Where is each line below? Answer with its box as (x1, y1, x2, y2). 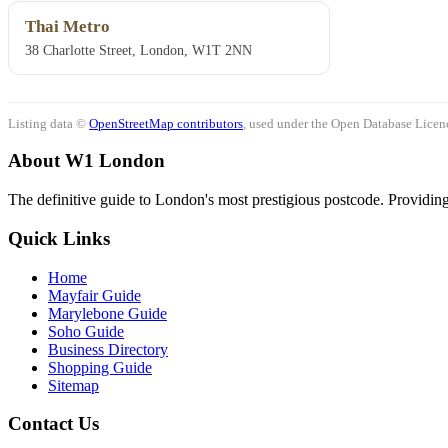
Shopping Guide (48, 358, 152, 376)
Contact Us (8, 413, 99, 435)
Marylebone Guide (48, 304, 167, 322)
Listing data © (8, 115, 89, 131)
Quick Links (8, 227, 110, 249)
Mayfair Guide (48, 286, 141, 304)
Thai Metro (25, 17, 110, 37)
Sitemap (48, 376, 99, 394)
